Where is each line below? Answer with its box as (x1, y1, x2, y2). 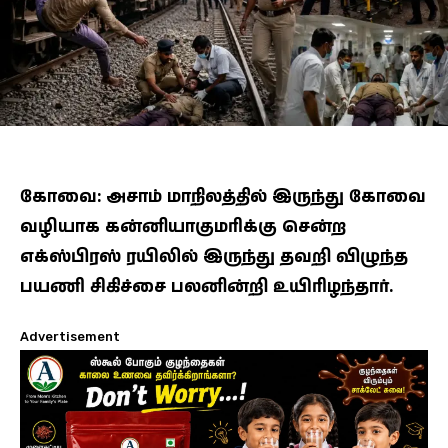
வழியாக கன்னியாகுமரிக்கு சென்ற (20, 214, 346, 239)
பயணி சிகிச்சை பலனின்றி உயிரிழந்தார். (20, 274, 393, 299)
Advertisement (20, 328, 120, 344)
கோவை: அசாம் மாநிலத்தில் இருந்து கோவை (20, 184, 426, 209)
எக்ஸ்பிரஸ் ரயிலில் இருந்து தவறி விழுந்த (20, 244, 408, 269)
